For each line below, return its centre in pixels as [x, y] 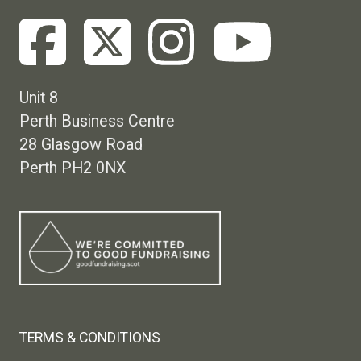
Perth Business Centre [97, 122]
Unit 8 [39, 98]
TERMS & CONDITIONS [90, 338]
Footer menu [64, 294]
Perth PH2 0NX [73, 168]
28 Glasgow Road [81, 145]
